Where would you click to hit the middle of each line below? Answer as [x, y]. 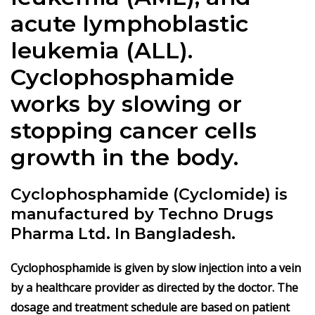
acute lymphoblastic [129, 23]
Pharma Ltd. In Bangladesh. [123, 233]
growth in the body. [124, 157]
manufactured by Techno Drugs [142, 214]
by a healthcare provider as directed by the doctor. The [154, 287]
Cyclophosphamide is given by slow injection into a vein [156, 268]
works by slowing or [126, 103]
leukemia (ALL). [102, 50]
